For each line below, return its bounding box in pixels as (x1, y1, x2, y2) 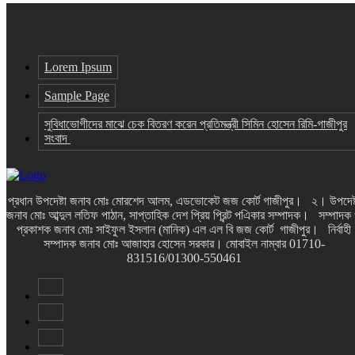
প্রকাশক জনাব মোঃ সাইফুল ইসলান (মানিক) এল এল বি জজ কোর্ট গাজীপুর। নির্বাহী (17, 223, 351, 237)
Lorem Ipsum (44, 60, 112, 74)
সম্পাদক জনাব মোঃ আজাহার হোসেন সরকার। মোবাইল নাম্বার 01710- (43, 237, 325, 251)
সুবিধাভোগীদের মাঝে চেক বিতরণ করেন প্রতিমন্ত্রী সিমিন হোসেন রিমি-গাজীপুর (44, 117, 347, 132)
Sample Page (44, 89, 109, 103)
